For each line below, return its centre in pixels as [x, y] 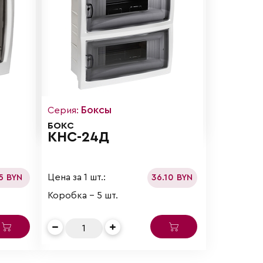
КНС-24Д [79, 137]
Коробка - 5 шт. [83, 195]
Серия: [65, 110]
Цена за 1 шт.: [77, 178]
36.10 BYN [172, 177]
